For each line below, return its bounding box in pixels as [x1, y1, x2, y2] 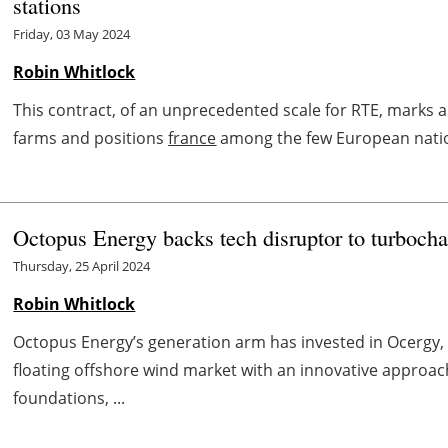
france [168, 126, 217, 149]
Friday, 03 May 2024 [13, 24, 131, 43]
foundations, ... [13, 386, 126, 409]
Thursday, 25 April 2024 [13, 256, 151, 275]
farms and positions [13, 126, 169, 149]
